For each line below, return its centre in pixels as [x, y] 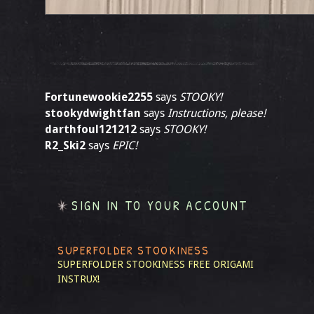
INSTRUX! [78, 279]
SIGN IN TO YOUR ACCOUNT [160, 206]
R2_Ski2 [65, 145]
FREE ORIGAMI [221, 264]
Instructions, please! [217, 113]
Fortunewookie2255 [99, 97]
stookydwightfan [93, 113]
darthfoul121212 [91, 129]
